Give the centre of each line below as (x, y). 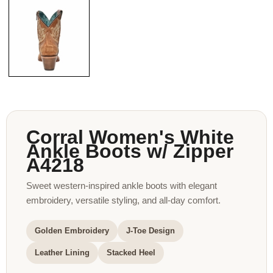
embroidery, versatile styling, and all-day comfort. (123, 200)
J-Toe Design (151, 230)
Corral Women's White (130, 137)
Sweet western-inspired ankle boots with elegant (122, 185)
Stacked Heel (131, 252)
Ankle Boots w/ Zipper (130, 151)
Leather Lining (62, 252)
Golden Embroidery (72, 230)
